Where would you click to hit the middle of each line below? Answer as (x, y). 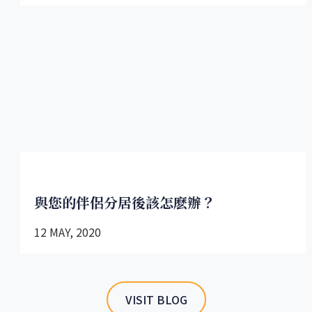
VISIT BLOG (156, 300)
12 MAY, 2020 (68, 232)
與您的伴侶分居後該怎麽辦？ (125, 203)
